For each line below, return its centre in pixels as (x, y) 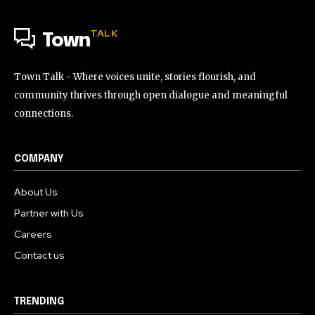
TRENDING (39, 301)
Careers (33, 234)
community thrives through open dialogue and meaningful (151, 95)
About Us (36, 192)
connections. (44, 113)
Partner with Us (49, 213)
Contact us (39, 255)
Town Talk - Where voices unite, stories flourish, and (135, 77)
